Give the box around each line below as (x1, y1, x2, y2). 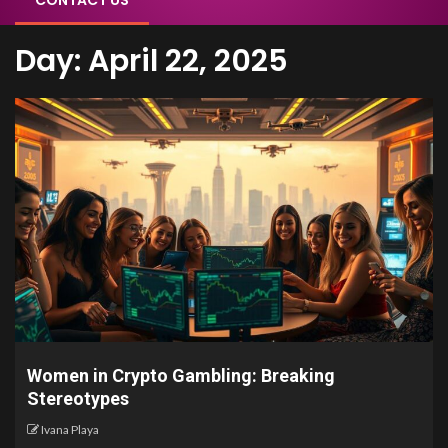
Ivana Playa (41, 422, 99, 437)
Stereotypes (27, 388, 129, 409)
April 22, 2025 (88, 40, 288, 82)
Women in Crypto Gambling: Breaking (27, 365, 335, 386)
